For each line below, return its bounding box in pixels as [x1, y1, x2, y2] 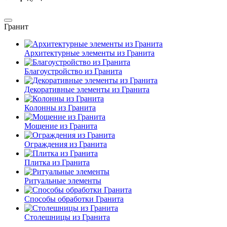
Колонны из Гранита [24, 103, 96, 112]
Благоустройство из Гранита [24, 67, 122, 76]
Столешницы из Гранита [24, 213, 110, 222]
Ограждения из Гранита [24, 140, 107, 149]
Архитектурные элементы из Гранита [24, 49, 155, 58]
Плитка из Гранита [24, 158, 90, 167]
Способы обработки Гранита [24, 195, 124, 204]
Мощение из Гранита [24, 122, 97, 131]
